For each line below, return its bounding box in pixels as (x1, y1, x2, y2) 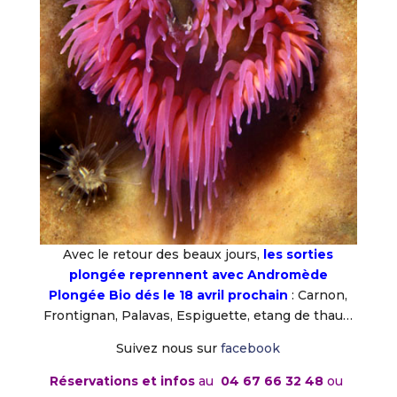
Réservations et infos (50, 372, 196, 389)
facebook (221, 339, 281, 356)
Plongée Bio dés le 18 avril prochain (49, 286, 289, 303)
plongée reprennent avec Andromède (68, 266, 328, 283)
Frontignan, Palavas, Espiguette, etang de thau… (43, 307, 354, 323)
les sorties (263, 245, 334, 262)
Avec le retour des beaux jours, (63, 245, 264, 262)
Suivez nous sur (116, 339, 222, 356)
